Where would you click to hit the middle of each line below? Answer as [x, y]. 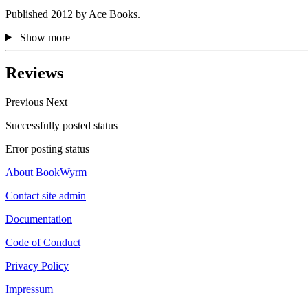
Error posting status [47, 149]
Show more [45, 37]
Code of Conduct [43, 243]
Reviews [34, 73]
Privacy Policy [37, 266]
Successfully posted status [62, 126]
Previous [26, 102]
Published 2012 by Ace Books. [73, 14]
